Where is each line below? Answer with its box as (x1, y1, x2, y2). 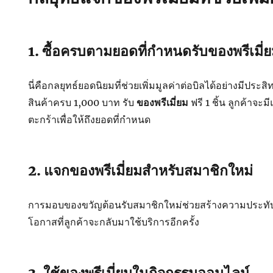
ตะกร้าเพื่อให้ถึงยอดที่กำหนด (28, 113, 151, 126)
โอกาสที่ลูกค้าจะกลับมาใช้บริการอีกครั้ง (28, 216, 200, 228)
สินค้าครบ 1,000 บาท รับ (28, 96, 137, 108)
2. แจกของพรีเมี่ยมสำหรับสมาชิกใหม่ (28, 161, 253, 179)
